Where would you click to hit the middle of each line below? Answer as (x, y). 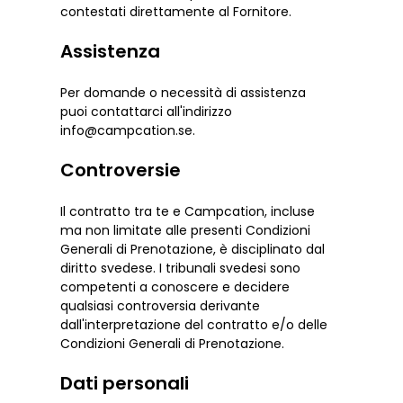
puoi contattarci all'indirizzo (147, 111)
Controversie (121, 170)
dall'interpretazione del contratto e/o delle (194, 324)
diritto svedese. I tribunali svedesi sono (181, 268)
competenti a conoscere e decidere (175, 287)
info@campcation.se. (128, 130)
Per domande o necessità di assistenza (184, 92)
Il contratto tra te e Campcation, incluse (188, 211)
